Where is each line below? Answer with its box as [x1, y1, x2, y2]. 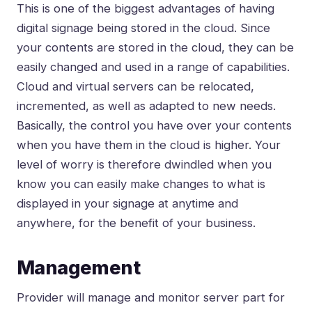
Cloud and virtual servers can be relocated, [17, 79, 254, 94]
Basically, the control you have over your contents [17, 118, 292, 133]
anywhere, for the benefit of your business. [17, 216, 256, 231]
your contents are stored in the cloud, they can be [17, 40, 294, 55]
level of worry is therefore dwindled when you [17, 157, 272, 172]
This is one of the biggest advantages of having [17, 1, 274, 16]
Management [17, 256, 141, 280]
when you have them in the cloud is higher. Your [17, 138, 281, 153]
